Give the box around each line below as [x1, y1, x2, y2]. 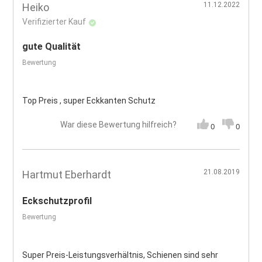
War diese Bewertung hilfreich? [60, 120, 177, 130]
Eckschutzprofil [22, 195, 92, 206]
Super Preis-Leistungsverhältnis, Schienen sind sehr [22, 250, 219, 260]
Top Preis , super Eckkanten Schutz [22, 96, 156, 106]
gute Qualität [22, 41, 81, 53]
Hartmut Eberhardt [22, 168, 112, 181]
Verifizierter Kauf [22, 17, 87, 27]
